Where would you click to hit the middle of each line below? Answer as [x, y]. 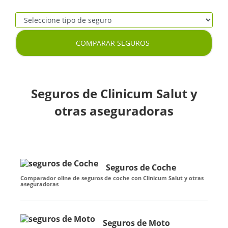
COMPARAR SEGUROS [112, 43]
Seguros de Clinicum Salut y [114, 94]
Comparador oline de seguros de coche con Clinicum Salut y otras [112, 178]
